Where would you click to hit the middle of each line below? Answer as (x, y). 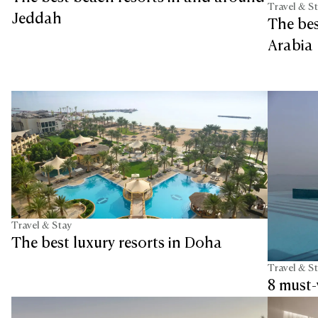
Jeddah (37, 20)
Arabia (290, 46)
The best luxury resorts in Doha (117, 244)
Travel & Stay (42, 226)
